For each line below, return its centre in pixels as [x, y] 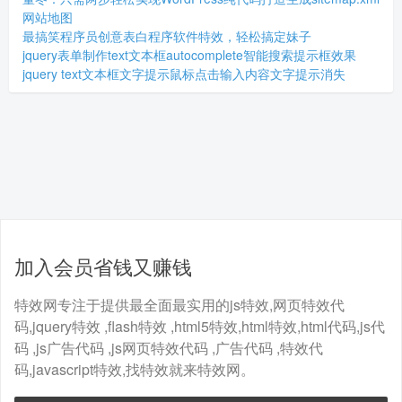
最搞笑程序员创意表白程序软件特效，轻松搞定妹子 [167, 35]
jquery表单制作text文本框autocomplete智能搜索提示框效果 [189, 54]
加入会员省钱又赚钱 [103, 266]
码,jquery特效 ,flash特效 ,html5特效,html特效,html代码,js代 [200, 326]
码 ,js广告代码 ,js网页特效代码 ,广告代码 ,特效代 [169, 347]
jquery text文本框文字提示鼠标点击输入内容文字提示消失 [184, 73]
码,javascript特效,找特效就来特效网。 [135, 369]
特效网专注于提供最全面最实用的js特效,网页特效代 [179, 304]
